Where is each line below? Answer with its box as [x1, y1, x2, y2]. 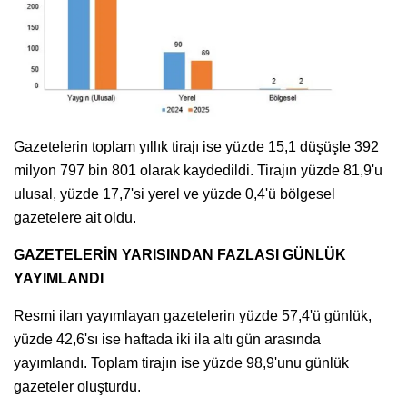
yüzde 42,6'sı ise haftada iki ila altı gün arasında [14, 332, 321, 348]
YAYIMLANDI [14, 271, 104, 287]
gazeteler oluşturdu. [14, 379, 141, 395]
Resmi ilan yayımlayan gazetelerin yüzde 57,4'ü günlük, [14, 308, 372, 324]
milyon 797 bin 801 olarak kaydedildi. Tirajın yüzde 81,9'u [14, 163, 382, 179]
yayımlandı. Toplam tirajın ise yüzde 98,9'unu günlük [14, 355, 349, 372]
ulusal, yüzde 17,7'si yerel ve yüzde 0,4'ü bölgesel [14, 186, 335, 203]
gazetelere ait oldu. [14, 210, 136, 226]
